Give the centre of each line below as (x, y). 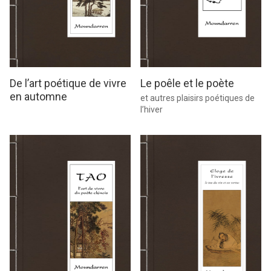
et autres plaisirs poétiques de (198, 98)
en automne (38, 97)
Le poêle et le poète (187, 83)
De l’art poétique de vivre (68, 83)
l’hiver (152, 110)
